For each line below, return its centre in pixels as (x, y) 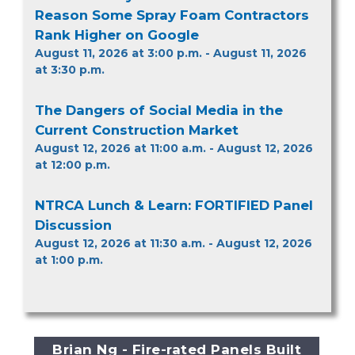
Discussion (73, 225)
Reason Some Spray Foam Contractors (172, 15)
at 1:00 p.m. (69, 260)
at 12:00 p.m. (73, 164)
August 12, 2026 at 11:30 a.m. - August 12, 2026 (174, 243)
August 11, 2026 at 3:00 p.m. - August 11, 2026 (171, 53)
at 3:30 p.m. (70, 69)
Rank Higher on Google (117, 34)
